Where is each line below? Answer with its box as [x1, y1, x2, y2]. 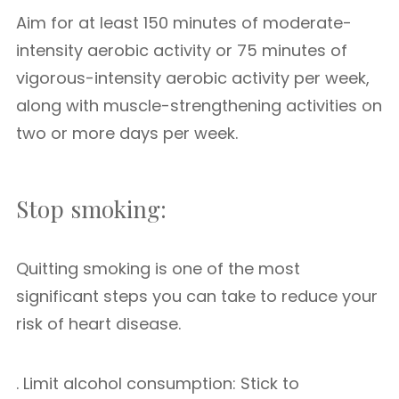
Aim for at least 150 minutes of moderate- [16, 12, 352, 34]
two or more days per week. [16, 122, 238, 144]
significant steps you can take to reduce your [16, 285, 378, 307]
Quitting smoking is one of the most [16, 257, 300, 280]
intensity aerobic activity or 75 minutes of [16, 39, 347, 61]
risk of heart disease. [16, 313, 181, 335]
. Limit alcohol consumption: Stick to [16, 372, 299, 395]
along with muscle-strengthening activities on [16, 94, 382, 117]
